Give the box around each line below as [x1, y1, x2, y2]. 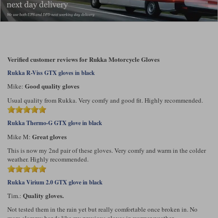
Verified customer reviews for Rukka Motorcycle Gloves [7, 54, 160, 64]
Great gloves [32, 131, 67, 141]
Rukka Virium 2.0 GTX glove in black [7, 178, 103, 186]
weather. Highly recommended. [7, 154, 89, 163]
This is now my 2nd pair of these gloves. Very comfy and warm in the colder [7, 145, 206, 155]
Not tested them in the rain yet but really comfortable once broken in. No [7, 205, 198, 214]
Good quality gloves [25, 81, 79, 91]
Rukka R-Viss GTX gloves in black [7, 69, 95, 77]
